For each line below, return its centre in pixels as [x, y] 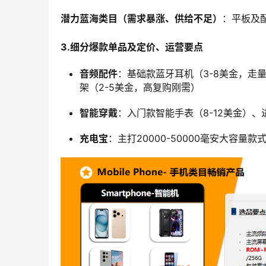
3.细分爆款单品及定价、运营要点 [132, 47]
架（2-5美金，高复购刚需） [140, 88]
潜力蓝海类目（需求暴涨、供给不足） [141, 19]
